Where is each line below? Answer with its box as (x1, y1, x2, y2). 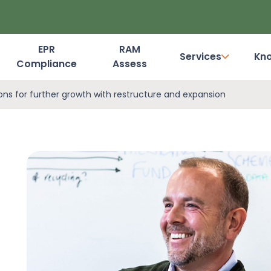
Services (180, 50, 222, 64)
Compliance (16, 57, 77, 71)
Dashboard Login (91, 59, 180, 74)
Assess (113, 57, 148, 71)
